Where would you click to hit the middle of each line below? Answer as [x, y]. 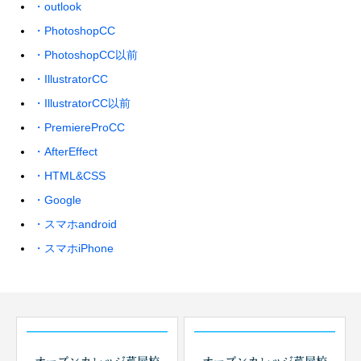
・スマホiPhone [73, 248]
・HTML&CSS [69, 176]
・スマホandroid [75, 224]
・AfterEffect [65, 151]
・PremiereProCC [79, 127]
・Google [57, 200]
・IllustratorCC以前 [82, 103]
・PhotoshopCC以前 [85, 55]
